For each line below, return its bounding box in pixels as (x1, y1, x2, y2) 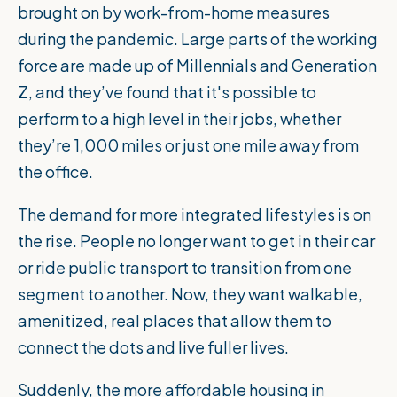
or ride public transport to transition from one (18, 257, 352, 278)
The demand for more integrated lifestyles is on (18, 204, 371, 225)
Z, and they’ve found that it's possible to (18, 82, 316, 103)
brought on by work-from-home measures (18, 2, 330, 23)
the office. (18, 161, 93, 183)
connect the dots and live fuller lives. (18, 337, 292, 358)
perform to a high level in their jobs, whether (18, 108, 341, 129)
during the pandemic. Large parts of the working (18, 28, 378, 50)
